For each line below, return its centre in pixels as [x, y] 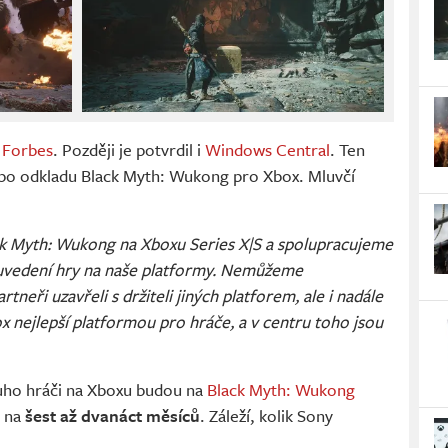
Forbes [27, 150]
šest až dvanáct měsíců [112, 416]
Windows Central [267, 150]
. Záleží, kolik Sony [266, 416]
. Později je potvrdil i [129, 150]
